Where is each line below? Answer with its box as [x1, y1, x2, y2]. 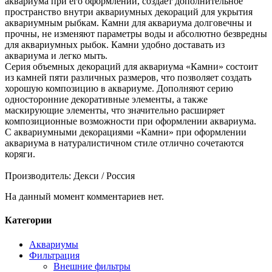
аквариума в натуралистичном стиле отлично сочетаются [5, 138, 243, 148]
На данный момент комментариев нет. [5, 191, 164, 202]
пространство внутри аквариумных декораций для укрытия [5, 7, 253, 17]
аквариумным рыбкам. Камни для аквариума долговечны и [5, 18, 252, 28]
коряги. [5, 149, 35, 159]
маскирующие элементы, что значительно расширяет [5, 105, 225, 115]
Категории [5, 215, 52, 226]
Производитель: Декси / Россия [5, 171, 135, 181]
